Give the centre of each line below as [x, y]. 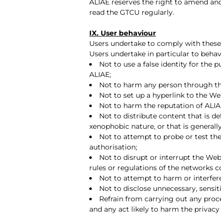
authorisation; [113, 147]
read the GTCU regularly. [132, 12]
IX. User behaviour [123, 33]
